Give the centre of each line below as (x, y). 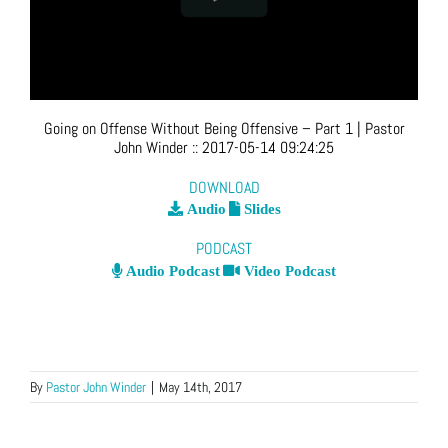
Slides (260, 209)
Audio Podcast (171, 271)
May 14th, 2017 (200, 387)
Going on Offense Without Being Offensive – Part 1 (198, 129)
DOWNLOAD (224, 187)
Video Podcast (288, 271)
